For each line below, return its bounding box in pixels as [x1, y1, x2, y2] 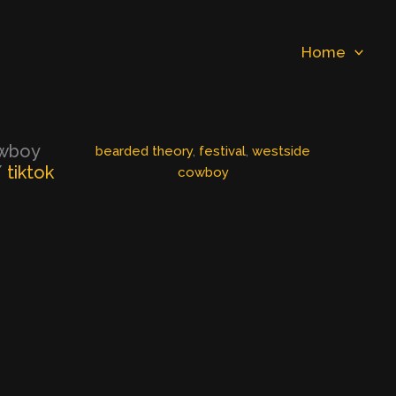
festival [199, 143, 247, 159]
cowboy [177, 164, 229, 180]
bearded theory [95, 143, 194, 159]
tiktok [7, 162, 55, 183]
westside [252, 143, 311, 159]
